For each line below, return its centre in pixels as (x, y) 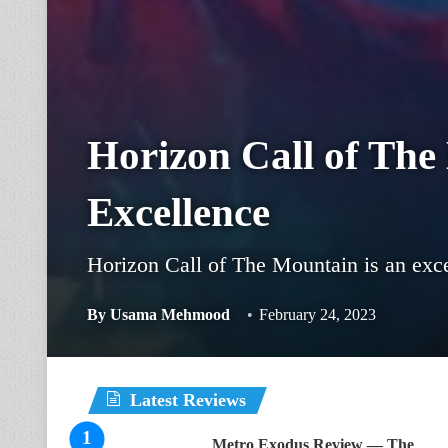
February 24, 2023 (317, 314)
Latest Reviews (188, 400)
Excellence (178, 212)
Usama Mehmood (170, 314)
